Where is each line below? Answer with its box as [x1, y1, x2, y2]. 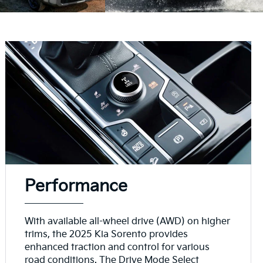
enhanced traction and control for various [25, 241, 210, 253]
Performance [25, 176, 128, 196]
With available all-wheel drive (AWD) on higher [25, 215, 231, 227]
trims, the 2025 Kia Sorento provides [25, 228, 188, 240]
